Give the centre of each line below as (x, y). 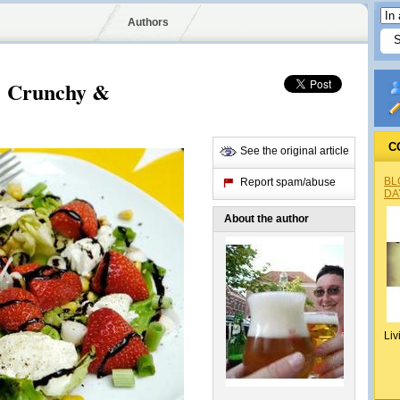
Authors (148, 22)
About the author (267, 219)
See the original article (295, 151)
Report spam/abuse (288, 182)
